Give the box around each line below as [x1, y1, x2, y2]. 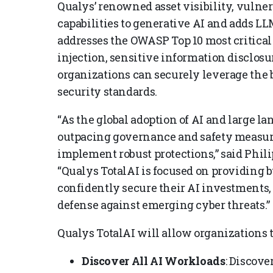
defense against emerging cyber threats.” [57, 197, 270, 212]
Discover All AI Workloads [82, 253, 225, 268]
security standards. [57, 83, 157, 99]
